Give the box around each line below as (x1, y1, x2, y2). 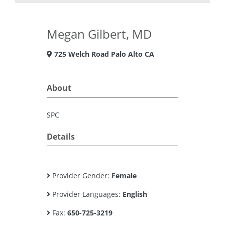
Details (47, 131, 75, 142)
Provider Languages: (50, 189, 123, 199)
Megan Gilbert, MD (47, 26, 152, 42)
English (123, 189, 147, 199)
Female (111, 171, 137, 180)
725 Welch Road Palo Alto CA (52, 49, 154, 59)
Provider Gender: (50, 171, 111, 180)
